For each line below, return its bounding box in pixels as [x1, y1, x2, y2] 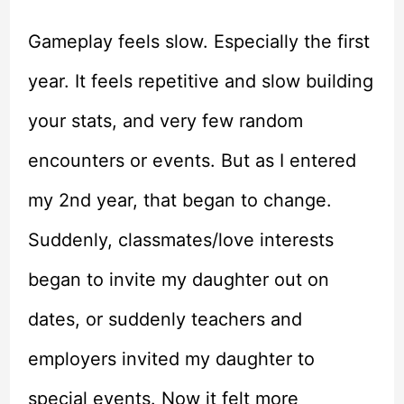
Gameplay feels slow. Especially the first [27, 31, 370, 53]
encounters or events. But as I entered [27, 150, 356, 172]
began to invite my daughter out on [27, 269, 329, 291]
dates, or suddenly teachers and [27, 308, 302, 331]
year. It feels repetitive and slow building [27, 70, 373, 93]
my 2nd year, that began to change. [27, 189, 332, 212]
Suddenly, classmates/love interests [27, 229, 334, 252]
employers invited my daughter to [27, 348, 315, 371]
